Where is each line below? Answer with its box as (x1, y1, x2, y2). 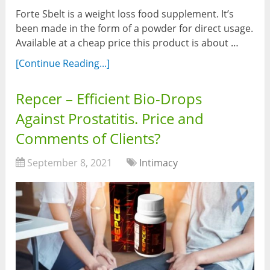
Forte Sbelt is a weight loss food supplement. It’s (16, 7, 234, 21)
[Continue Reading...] (16, 57, 110, 71)
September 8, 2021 (27, 156, 113, 170)
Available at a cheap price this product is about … (16, 36, 239, 50)
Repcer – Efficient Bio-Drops (16, 89, 202, 109)
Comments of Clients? (16, 128, 161, 149)
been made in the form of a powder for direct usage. (16, 22, 254, 36)
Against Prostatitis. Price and (16, 108, 204, 129)
